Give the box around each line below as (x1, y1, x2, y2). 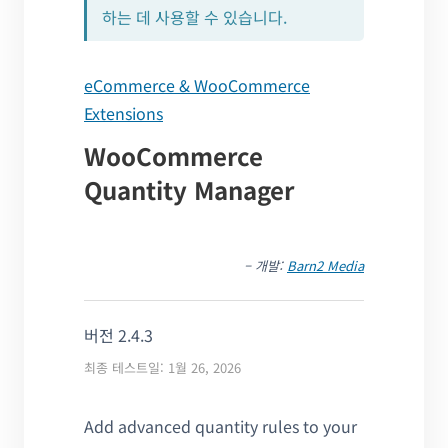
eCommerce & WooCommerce (84, 73, 310, 98)
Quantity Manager (84, 172, 294, 208)
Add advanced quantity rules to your (84, 414, 357, 439)
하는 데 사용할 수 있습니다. (102, 5, 287, 30)
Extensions (84, 101, 163, 126)
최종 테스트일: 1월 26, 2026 (84, 358, 241, 378)
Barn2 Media (287, 256, 364, 276)
